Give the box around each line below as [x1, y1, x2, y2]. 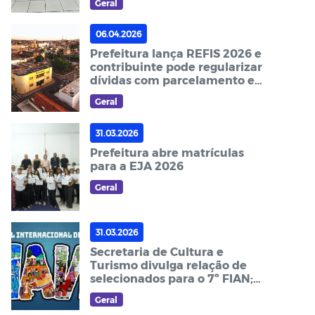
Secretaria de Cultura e [89, 244, 224, 258]
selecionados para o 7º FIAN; [89, 271, 253, 285]
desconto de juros [89, 86, 193, 101]
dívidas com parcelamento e [89, 73, 255, 87]
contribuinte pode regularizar [89, 60, 262, 74]
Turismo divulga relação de [89, 257, 247, 271]
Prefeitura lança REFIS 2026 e [89, 46, 262, 60]
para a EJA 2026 [89, 159, 184, 172]
